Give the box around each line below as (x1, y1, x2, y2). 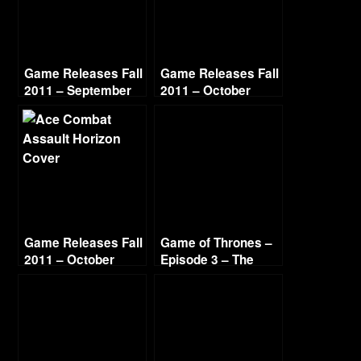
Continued (24, 268, 85, 285)
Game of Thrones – (160, 234, 273, 251)
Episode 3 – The (160, 251, 255, 268)
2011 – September (24, 81, 132, 99)
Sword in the (160, 268, 234, 285)
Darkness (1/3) (160, 284, 247, 302)
